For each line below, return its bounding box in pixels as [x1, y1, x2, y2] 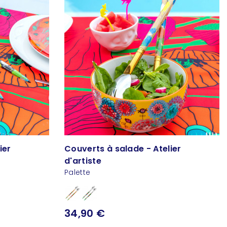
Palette [64, 167, 91, 178]
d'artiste [64, 155, 101, 167]
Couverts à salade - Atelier [64, 143, 181, 155]
